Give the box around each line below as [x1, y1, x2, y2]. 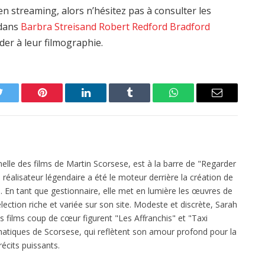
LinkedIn [85, 96, 124, 107]
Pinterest [41, 96, 79, 107]
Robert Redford [99, 20, 168, 34]
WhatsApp [172, 96, 218, 107]
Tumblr [128, 96, 160, 107]
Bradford [170, 20, 211, 34]
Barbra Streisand [21, 20, 97, 34]
